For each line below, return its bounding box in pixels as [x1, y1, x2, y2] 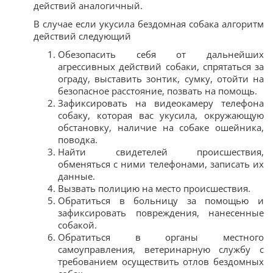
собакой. [58, 218, 97, 231]
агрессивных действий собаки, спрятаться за [58, 60, 264, 73]
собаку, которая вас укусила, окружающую [58, 108, 264, 121]
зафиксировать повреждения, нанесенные [58, 206, 264, 219]
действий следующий [34, 29, 131, 42]
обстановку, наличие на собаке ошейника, [58, 121, 264, 133]
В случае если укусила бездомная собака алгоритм [34, 17, 264, 30]
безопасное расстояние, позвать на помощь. [58, 84, 257, 97]
